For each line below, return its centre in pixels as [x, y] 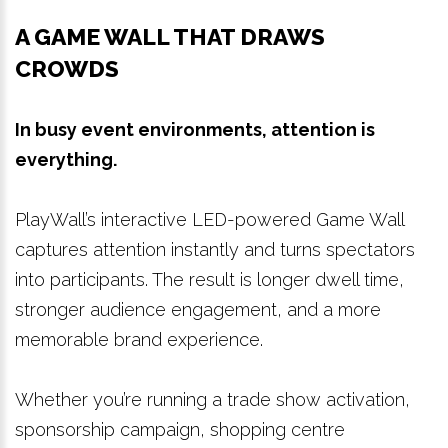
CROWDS [67, 68]
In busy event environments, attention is [195, 129]
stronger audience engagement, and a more [198, 309]
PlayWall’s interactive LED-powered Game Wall [209, 219]
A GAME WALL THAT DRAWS [170, 36]
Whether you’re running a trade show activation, [212, 399]
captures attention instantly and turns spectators [215, 249]
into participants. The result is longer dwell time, [209, 279]
